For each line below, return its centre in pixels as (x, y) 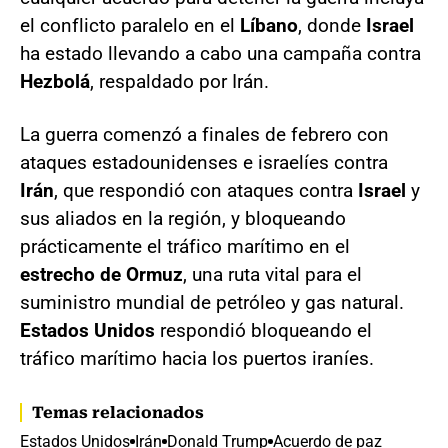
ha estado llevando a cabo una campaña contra (220, 53)
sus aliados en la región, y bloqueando (183, 218)
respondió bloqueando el (263, 330)
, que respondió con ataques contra (206, 190)
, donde (332, 25)
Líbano (269, 25)
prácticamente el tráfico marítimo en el (185, 246)
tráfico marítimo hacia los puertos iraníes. (197, 358)
